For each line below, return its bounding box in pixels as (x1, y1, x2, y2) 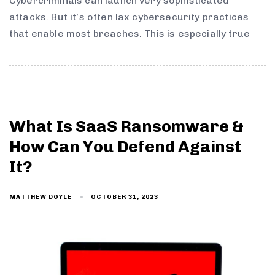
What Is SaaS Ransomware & (9, 117, 244, 137)
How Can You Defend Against (9, 137, 241, 157)
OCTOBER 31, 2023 (91, 193, 159, 201)
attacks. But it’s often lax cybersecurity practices (9, 10, 249, 23)
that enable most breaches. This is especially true (9, 27, 250, 39)
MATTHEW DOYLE (9, 193, 72, 201)
